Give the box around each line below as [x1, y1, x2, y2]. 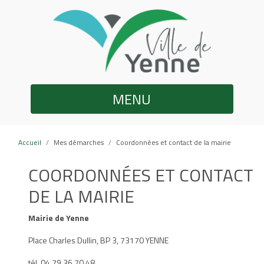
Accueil [18, 136, 41, 148]
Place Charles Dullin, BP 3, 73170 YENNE [28, 233, 169, 246]
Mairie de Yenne [28, 211, 89, 224]
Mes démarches [54, 136, 104, 148]
